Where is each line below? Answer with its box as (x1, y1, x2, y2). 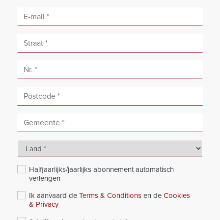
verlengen (29, 174, 60, 183)
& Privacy (29, 200, 58, 209)
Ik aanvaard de (29, 191, 79, 200)
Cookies (164, 191, 190, 200)
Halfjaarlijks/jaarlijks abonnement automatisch (29, 165, 174, 174)
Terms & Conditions (79, 191, 141, 200)
